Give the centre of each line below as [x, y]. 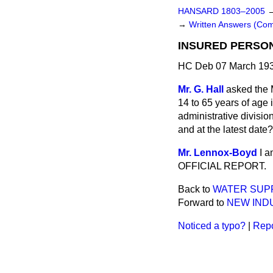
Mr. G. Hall [201, 89]
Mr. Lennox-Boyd [218, 153]
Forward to [202, 203]
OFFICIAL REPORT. [222, 166]
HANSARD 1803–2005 [222, 11]
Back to [195, 189]
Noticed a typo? [212, 226]
